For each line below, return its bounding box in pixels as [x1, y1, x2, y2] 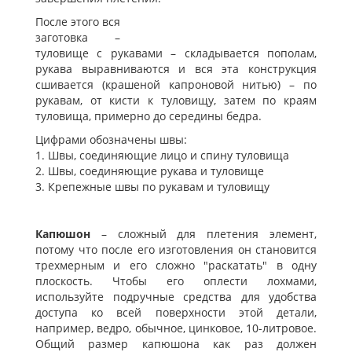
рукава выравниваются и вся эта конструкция [35, 61, 317, 77]
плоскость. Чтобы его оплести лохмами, [35, 273, 317, 289]
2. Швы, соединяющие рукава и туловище [35, 163, 264, 179]
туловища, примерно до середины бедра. [35, 108, 262, 124]
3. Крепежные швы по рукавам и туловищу [35, 179, 269, 195]
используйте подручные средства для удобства [35, 289, 317, 305]
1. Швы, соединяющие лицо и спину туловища [35, 148, 289, 163]
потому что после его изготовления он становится [35, 242, 317, 258]
